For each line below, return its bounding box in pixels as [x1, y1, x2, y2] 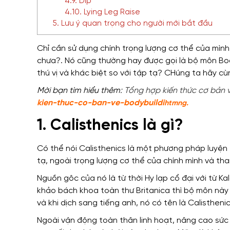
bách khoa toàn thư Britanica [56, 186, 172, 196]
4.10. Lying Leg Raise [64, 8, 140, 16]
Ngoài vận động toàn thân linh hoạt [37, 216, 172, 225]
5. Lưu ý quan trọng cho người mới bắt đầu [53, 20, 213, 28]
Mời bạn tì [37, 86, 74, 95]
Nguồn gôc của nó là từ [37, 174, 126, 183]
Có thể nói [37, 144, 77, 154]
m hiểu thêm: [74, 86, 124, 95]
